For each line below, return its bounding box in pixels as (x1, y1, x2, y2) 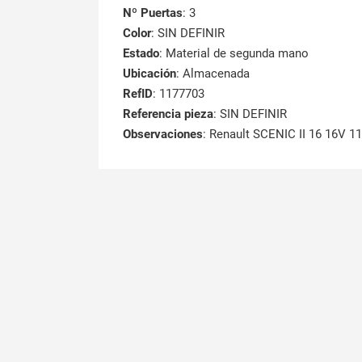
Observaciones (123, 126, 203, 141)
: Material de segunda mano (159, 45, 309, 61)
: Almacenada (176, 65, 250, 81)
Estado (123, 45, 159, 61)
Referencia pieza (123, 106, 213, 121)
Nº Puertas (123, 5, 183, 20)
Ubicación (123, 65, 176, 81)
